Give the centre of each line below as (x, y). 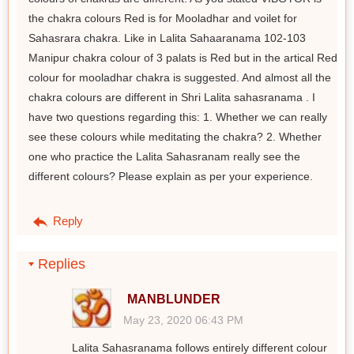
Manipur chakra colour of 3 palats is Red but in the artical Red (183, 57)
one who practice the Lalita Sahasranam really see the (164, 156)
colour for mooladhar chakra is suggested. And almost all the (180, 77)
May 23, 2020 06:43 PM (183, 320)
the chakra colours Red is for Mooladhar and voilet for (163, 18)
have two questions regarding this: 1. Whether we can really (178, 117)
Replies (60, 264)
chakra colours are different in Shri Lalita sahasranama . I (172, 97)
